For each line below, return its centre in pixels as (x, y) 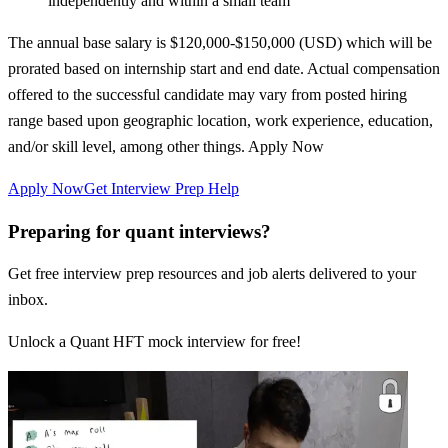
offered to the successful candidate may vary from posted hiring (207, 94)
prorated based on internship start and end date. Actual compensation (224, 68)
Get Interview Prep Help (161, 188)
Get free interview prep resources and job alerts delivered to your (212, 274)
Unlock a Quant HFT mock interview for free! (154, 342)
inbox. (28, 300)
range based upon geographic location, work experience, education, (220, 120)
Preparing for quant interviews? (139, 231)
